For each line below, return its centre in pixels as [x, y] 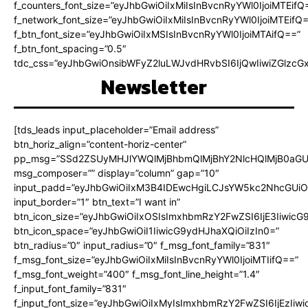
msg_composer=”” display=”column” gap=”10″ [117, 173]
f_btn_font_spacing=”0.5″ [70, 49]
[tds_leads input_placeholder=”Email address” [116, 130]
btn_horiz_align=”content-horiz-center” [100, 144]
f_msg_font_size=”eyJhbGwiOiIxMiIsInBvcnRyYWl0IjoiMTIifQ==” [156, 260]
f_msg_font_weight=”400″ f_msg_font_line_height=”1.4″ [137, 274]
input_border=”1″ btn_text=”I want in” [97, 202]
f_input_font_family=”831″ [70, 289]
